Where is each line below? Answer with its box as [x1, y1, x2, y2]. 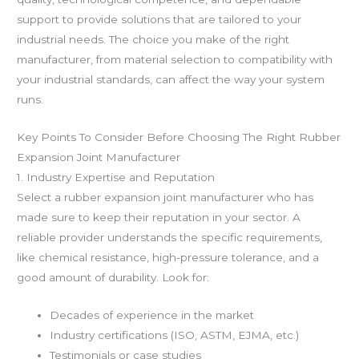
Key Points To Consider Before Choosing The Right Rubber [17, 131, 341, 144]
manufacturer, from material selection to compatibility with [17, 53, 333, 67]
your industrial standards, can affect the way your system [17, 73, 325, 87]
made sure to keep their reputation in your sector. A [17, 211, 301, 224]
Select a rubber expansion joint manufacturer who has [17, 191, 314, 204]
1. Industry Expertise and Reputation [17, 171, 216, 184]
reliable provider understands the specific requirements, [17, 231, 323, 244]
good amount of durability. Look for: [17, 271, 210, 284]
